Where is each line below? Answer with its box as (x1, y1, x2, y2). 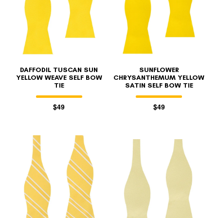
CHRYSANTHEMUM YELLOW (113, 73, 205, 82)
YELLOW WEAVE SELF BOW (16, 73, 102, 82)
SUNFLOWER (139, 65, 179, 74)
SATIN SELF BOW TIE (125, 81, 193, 90)
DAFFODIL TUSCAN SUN (20, 65, 98, 74)
